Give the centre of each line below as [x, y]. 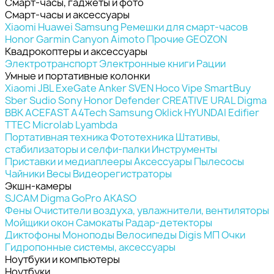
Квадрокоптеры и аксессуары [76, 51]
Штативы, [198, 137]
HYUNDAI [205, 112]
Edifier [244, 112]
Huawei [55, 27]
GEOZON [206, 39]
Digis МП [199, 235]
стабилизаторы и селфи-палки [77, 149]
